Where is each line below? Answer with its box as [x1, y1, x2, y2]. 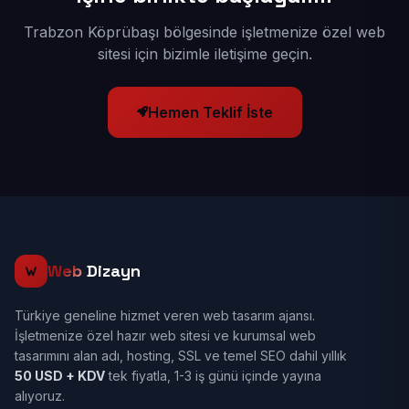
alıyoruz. [15, 388, 65, 404]
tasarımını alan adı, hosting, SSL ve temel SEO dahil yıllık [15, 348, 347, 363]
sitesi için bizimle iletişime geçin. [97, 45, 312, 63]
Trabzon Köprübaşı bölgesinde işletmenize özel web [24, 23, 385, 41]
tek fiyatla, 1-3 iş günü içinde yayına [105, 368, 321, 383]
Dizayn [82, 260, 141, 281]
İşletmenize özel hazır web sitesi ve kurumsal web [15, 328, 316, 343]
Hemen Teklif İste [147, 103, 273, 121]
